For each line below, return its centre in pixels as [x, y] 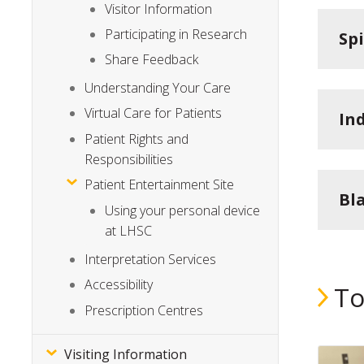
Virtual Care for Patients [154, 113]
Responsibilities [129, 159]
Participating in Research [176, 34]
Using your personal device [183, 211]
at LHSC [129, 231]
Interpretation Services [151, 259]
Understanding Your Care [158, 87]
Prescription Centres [144, 310]
